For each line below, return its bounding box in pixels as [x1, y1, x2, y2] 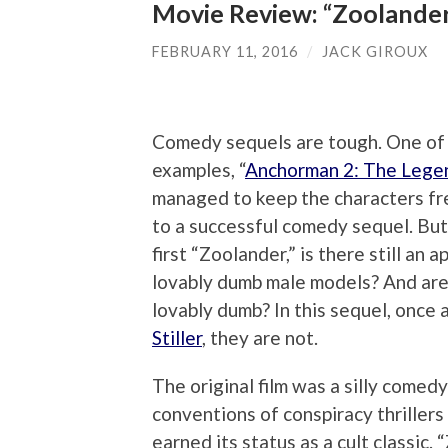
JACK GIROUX [322, 42, 428, 60]
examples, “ [152, 158, 245, 182]
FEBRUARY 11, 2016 [152, 42, 298, 60]
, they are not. [202, 326, 318, 350]
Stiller [152, 326, 202, 350]
